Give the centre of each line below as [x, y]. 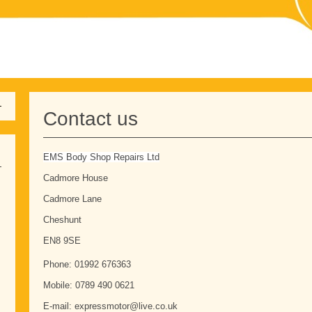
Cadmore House [75, 178]
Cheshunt [62, 220]
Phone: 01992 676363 [87, 265]
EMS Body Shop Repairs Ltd [101, 157]
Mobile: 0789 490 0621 [88, 286]
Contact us [90, 119]
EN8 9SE [62, 241]
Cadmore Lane [72, 199]
